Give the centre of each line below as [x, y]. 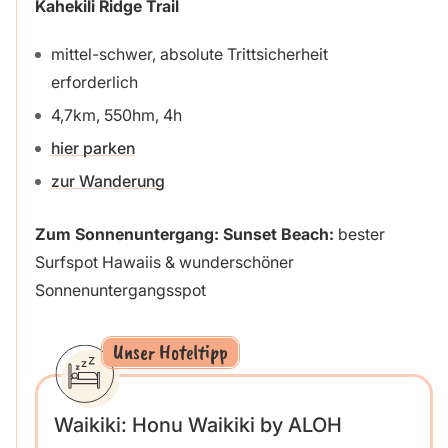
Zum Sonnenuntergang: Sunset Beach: [184, 233]
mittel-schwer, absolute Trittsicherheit [189, 54]
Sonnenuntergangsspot [120, 289]
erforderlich [94, 82]
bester [359, 233]
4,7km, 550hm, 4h [116, 115]
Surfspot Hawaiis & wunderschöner [164, 261]
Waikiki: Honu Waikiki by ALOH [197, 424]
